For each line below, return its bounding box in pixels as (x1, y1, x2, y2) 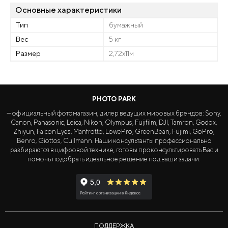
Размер (16, 49, 41, 58)
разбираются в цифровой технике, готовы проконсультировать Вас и (10, 146, 218, 154)
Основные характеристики (15, 5, 122, 15)
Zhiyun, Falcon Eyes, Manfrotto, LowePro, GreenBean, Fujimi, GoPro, (13, 128, 215, 135)
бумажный (108, 21, 143, 29)
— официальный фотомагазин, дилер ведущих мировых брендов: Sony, (7, 109, 221, 117)
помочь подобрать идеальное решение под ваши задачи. (27, 155, 201, 163)
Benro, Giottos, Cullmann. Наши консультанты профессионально (16, 137, 212, 145)
